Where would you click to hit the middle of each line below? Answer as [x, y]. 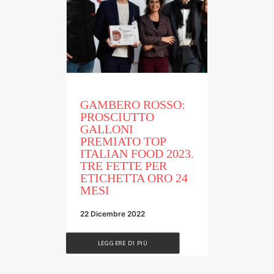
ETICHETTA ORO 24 [134, 178]
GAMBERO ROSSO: [133, 104]
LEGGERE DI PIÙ [123, 243]
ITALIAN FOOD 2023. [137, 153]
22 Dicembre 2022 [113, 213]
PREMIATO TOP [123, 141]
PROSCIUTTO [117, 117]
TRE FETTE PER [124, 165]
